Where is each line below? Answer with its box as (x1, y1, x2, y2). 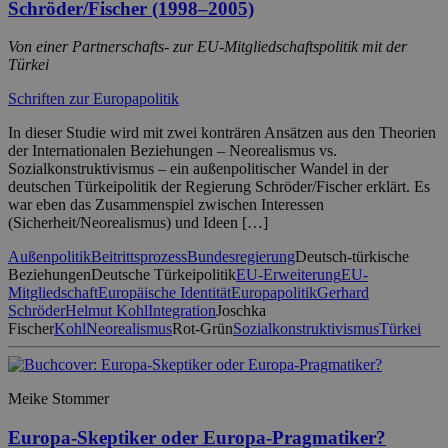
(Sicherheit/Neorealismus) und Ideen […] (8, 214, 268, 232)
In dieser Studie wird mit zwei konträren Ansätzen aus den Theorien (8, 124, 436, 142)
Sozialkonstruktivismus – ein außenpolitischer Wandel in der (8, 160, 388, 178)
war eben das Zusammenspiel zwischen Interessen (8, 196, 324, 214)
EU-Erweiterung (236, 266, 341, 284)
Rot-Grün (172, 320, 233, 338)
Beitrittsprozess (91, 248, 187, 266)
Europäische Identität (98, 284, 231, 302)
